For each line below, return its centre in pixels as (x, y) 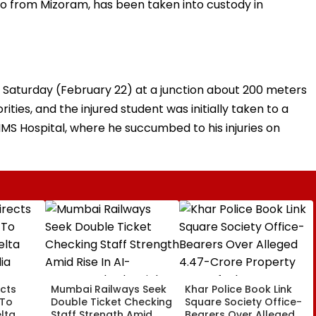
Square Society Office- (243, 302)
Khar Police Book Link (238, 289)
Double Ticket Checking (111, 302)
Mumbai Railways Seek (109, 289)
